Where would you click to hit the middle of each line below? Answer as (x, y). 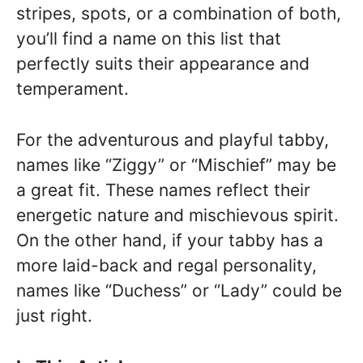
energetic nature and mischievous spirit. (177, 215)
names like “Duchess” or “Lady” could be (179, 290)
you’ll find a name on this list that (149, 38)
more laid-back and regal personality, (167, 265)
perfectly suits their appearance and (163, 64)
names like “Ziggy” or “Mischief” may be (176, 164)
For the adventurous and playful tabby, (173, 139)
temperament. (73, 89)
